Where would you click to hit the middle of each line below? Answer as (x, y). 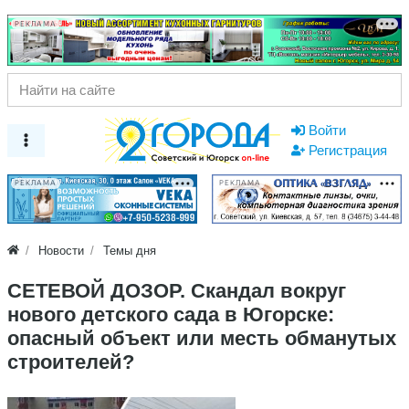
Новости (62, 250)
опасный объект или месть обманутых (202, 338)
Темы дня (130, 250)
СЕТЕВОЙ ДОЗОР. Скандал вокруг (177, 290)
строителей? (71, 362)
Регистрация (348, 150)
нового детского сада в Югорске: (171, 314)
